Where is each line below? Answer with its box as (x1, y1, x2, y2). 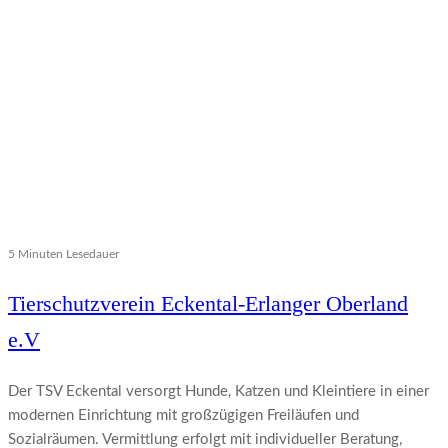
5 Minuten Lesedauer (8, 248, 119, 261)
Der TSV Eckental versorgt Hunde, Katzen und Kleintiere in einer (8, 384, 429, 400)
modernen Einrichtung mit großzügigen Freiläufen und (8, 408, 359, 424)
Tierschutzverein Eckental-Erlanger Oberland (8, 291, 408, 317)
